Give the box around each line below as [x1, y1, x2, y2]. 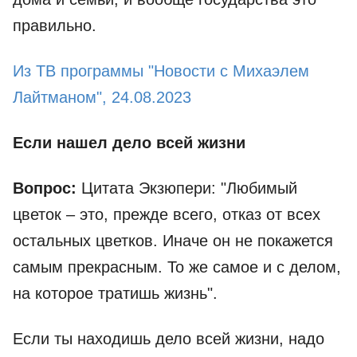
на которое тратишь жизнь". [13, 284, 218, 303]
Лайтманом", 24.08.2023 [13, 88, 191, 107]
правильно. [13, 17, 96, 35]
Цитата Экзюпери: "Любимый [81, 179, 297, 198]
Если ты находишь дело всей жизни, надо [13, 330, 324, 348]
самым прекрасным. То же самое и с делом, [13, 258, 341, 277]
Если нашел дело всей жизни [13, 134, 245, 152]
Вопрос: [13, 179, 81, 198]
